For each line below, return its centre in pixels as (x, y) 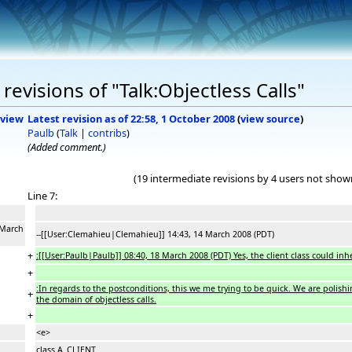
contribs (107, 132)
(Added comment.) (67, 147)
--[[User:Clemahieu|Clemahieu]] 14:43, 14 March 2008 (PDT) (155, 234)
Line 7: (42, 195)
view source (270, 118)
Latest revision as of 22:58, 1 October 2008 (131, 118)
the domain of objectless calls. (96, 299)
